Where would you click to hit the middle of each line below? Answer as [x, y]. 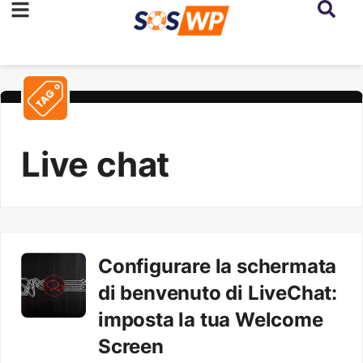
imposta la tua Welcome [211, 320]
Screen [131, 346]
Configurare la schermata [218, 266]
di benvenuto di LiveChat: [218, 293]
